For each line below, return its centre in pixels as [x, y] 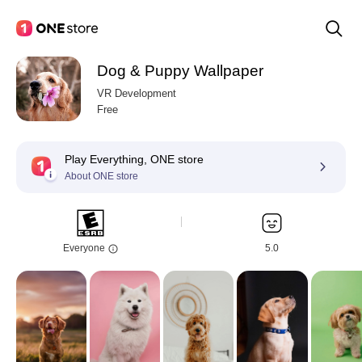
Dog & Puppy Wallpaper [180, 71]
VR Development [137, 93]
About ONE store [101, 176]
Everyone [85, 248]
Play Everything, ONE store [134, 159]
